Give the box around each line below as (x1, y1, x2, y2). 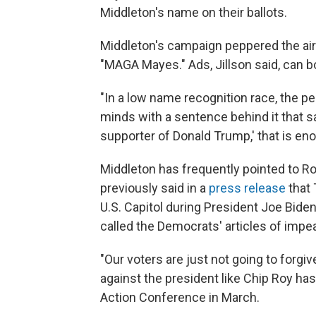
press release (209, 181, 286, 196)
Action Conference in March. (100, 290, 260, 305)
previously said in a (100, 181, 209, 196)
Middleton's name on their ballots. (100, 5, 287, 20)
